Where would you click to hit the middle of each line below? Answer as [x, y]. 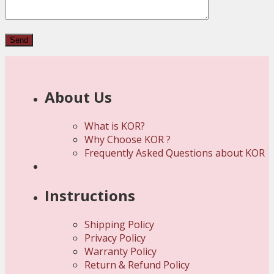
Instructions [90, 196]
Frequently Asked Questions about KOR [175, 153]
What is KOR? [115, 126]
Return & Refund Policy [137, 265]
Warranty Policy [120, 252]
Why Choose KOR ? [128, 140]
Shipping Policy [119, 225]
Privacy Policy [115, 238]
